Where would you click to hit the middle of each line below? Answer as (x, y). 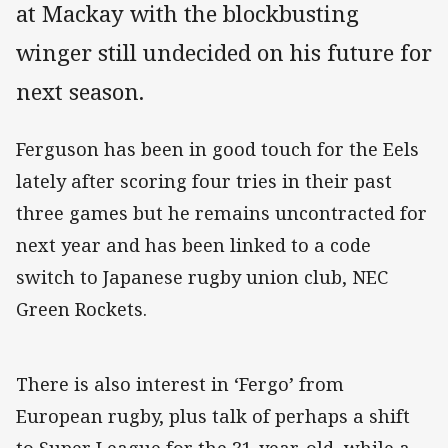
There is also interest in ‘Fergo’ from (180, 384)
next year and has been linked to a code (193, 245)
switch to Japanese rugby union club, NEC (202, 277)
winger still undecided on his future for (224, 53)
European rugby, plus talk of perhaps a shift (213, 416)
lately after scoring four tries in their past (204, 181)
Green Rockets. (81, 309)
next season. (80, 92)
